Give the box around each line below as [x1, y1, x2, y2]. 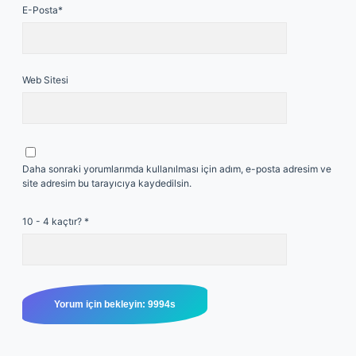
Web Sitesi [22, 74, 68, 86]
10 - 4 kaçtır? [22, 215, 84, 227]
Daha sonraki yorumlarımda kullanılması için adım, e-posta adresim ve [22, 163, 331, 175]
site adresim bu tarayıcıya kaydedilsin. [22, 177, 192, 189]
